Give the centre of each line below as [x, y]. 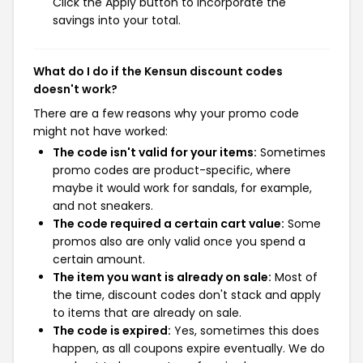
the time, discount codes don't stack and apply [187, 295]
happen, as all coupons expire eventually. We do [189, 348]
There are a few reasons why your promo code [166, 113]
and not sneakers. [103, 206]
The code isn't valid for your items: [155, 152]
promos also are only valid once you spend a [179, 241]
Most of [295, 277]
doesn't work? [75, 89]
